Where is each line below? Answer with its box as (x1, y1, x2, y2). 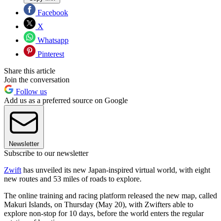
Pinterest (36, 49, 64, 58)
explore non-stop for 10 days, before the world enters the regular (4, 209, 204, 218)
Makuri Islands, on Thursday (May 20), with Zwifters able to (4, 200, 193, 209)
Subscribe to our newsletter (4, 148, 88, 157)
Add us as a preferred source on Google (4, 96, 128, 105)
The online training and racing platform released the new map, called (4, 191, 217, 200)
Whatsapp (36, 36, 69, 44)
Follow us (14, 87, 47, 96)
